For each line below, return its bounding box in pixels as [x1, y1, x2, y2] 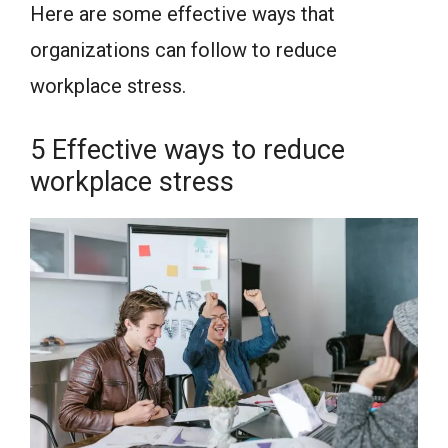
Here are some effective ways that [30, 2, 335, 27]
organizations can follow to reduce [30, 38, 337, 63]
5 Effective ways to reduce [30, 134, 345, 167]
